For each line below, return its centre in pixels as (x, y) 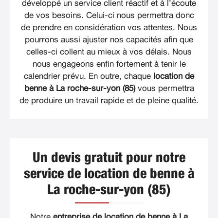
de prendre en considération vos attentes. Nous (109, 27)
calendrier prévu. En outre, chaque (89, 76)
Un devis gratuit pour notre (109, 158)
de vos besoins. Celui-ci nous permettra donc (109, 15)
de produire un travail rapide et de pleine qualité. (109, 100)
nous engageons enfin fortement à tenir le (109, 64)
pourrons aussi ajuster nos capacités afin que (109, 39)
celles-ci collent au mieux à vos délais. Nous (109, 52)
